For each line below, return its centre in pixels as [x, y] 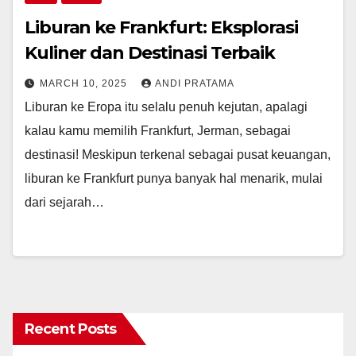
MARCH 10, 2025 [85, 84]
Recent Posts [71, 329]
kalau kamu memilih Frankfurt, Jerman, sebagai [158, 131]
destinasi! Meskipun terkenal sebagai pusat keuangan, [178, 155]
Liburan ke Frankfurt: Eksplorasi [161, 28]
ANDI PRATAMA [195, 84]
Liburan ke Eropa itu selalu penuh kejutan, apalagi [166, 107]
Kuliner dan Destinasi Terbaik [150, 53]
